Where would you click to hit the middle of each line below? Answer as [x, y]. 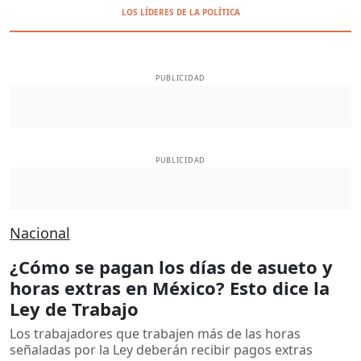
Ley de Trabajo [74, 308]
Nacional [40, 232]
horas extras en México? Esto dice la [170, 287]
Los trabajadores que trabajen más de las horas [155, 333]
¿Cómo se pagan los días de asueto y [171, 266]
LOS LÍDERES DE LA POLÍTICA [180, 12]
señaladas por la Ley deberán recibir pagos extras [161, 349]
